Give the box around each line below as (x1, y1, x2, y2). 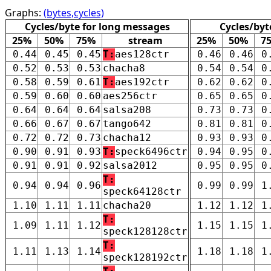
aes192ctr (115, 76, 169, 88)
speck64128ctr (103, 185, 181, 197)
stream (128, 33, 163, 47)
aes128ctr (115, 48, 169, 60)
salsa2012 (103, 159, 157, 171)
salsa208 (103, 103, 151, 116)
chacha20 (103, 199, 151, 211)
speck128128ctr (103, 225, 188, 237)
